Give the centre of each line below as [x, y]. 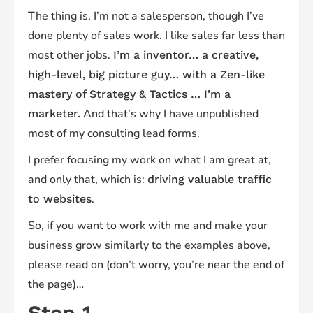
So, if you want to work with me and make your [148, 226]
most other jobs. [71, 56]
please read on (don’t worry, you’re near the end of [156, 265]
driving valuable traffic [210, 180]
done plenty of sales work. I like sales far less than [156, 36]
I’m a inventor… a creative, [186, 55]
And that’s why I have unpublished [169, 114]
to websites [60, 199]
